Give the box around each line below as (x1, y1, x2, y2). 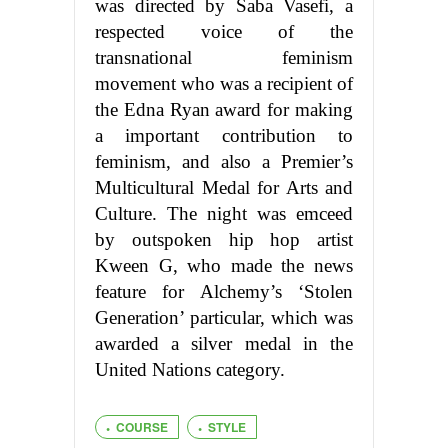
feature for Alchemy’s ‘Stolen (95, 280, 353, 302)
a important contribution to (95, 124, 353, 146)
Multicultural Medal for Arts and (95, 176, 353, 198)
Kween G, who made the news (95, 254, 353, 276)
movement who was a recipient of (95, 72, 353, 94)
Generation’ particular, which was (95, 306, 353, 328)
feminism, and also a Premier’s (95, 150, 353, 172)
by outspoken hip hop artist (95, 228, 353, 250)
